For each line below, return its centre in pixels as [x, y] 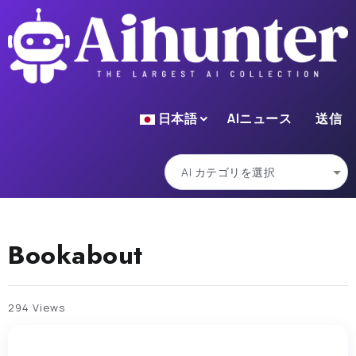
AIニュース [259, 118]
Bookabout [75, 255]
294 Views [37, 307]
